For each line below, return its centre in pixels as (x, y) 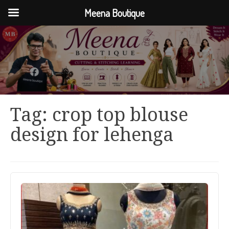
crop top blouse (120, 115)
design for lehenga (92, 135)
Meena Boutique (114, 13)
